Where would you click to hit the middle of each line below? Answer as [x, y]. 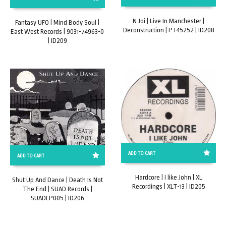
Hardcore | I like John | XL [168, 178]
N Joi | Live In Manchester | [169, 21]
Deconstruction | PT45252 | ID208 [168, 30]
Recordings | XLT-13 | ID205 [168, 187]
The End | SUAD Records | [57, 189]
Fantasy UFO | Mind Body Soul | [58, 22]
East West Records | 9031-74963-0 [58, 31]
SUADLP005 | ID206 [57, 198]
